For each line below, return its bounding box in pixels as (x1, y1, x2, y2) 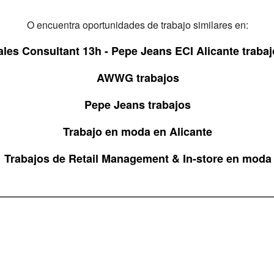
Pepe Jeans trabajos (84, 97, 191, 113)
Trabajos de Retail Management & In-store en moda (4, 150, 272, 166)
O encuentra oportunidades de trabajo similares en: (27, 18, 248, 32)
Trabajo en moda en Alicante (63, 124, 212, 139)
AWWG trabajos (96, 70, 179, 86)
